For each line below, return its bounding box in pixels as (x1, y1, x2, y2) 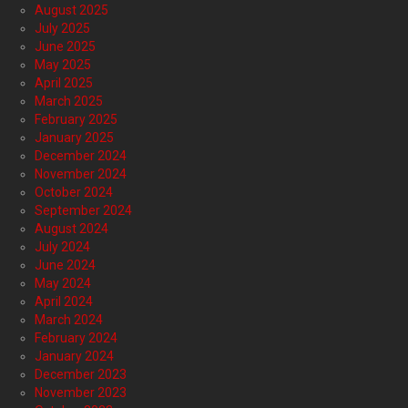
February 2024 (35, 331, 117, 346)
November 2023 (35, 385, 127, 401)
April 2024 (35, 294, 93, 310)
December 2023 (35, 367, 127, 382)
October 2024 (35, 185, 113, 200)
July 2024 (35, 240, 90, 255)
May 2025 (35, 57, 91, 73)
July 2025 (35, 21, 90, 36)
